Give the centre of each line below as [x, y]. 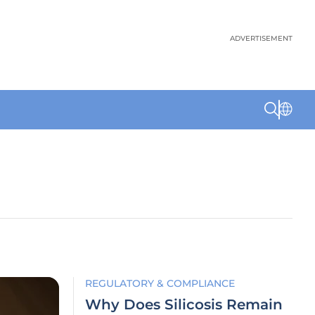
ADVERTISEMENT [261, 38]
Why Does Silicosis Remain [184, 304]
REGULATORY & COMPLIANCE [160, 283]
